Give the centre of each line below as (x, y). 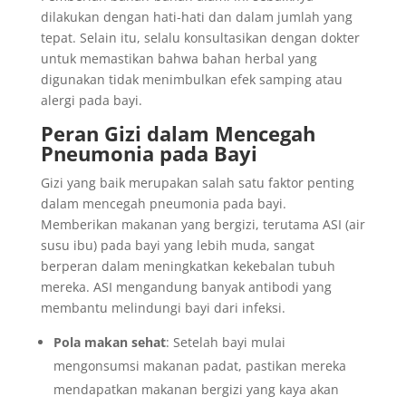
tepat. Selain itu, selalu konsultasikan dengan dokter (200, 38)
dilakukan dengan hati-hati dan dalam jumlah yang (196, 17)
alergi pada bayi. (91, 100)
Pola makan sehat (109, 342)
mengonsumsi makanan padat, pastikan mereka (199, 366)
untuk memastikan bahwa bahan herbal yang (179, 58)
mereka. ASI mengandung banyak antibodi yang (186, 287)
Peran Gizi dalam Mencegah (178, 133)
